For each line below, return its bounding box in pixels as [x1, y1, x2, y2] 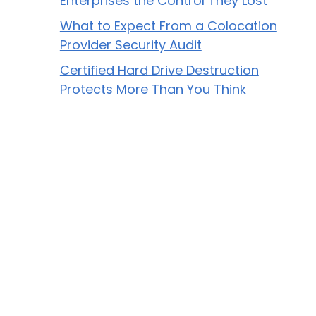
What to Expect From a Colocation [59, 17, 277, 35]
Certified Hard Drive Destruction [59, 61, 259, 80]
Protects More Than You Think [59, 80, 246, 99]
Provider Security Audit [59, 36, 202, 54]
